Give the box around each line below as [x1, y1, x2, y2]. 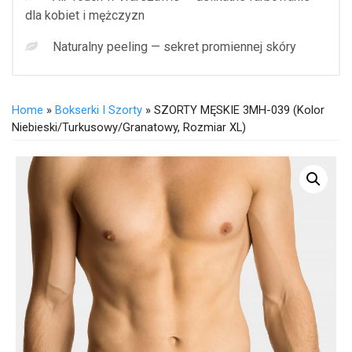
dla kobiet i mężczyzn [25, 7, 145, 23]
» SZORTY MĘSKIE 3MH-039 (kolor [142, 102, 324, 117]
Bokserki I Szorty [55, 102, 142, 117]
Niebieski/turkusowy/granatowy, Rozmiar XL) [12, 119, 246, 134]
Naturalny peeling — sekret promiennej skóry [53, 38, 296, 54]
